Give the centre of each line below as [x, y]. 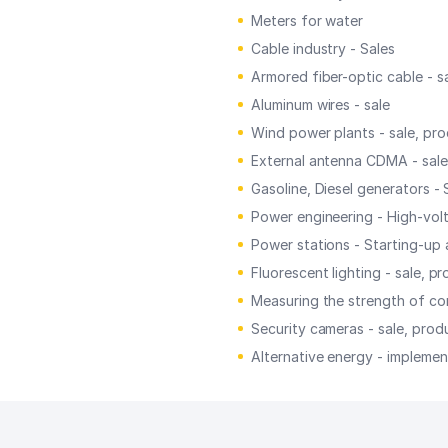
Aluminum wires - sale [320, 104]
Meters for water [307, 20]
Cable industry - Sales [323, 48]
